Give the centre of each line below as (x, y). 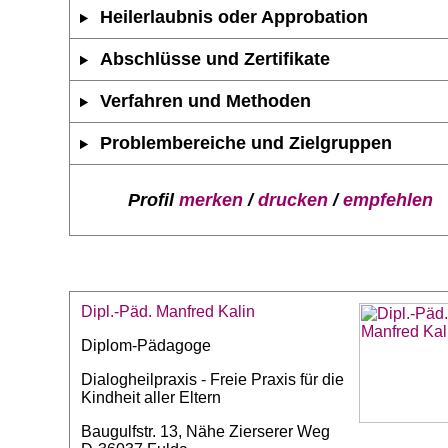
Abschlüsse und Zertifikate (215, 59)
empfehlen (387, 199)
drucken (292, 199)
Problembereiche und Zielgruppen (246, 143)
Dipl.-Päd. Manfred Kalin (168, 311)
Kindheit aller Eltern (151, 397)
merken (210, 199)
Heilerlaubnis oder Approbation (234, 17)
